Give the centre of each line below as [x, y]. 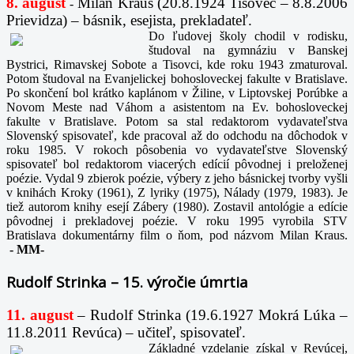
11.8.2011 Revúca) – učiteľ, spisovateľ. [126, 332]
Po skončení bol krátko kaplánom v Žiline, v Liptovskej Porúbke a [177, 93]
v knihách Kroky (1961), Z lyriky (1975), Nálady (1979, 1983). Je [177, 193]
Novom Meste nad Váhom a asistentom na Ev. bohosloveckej [177, 107]
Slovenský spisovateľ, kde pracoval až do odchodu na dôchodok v [177, 136]
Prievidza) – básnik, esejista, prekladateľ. [129, 21]
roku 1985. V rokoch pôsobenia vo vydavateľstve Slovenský [177, 150]
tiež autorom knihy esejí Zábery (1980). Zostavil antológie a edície [177, 207]
